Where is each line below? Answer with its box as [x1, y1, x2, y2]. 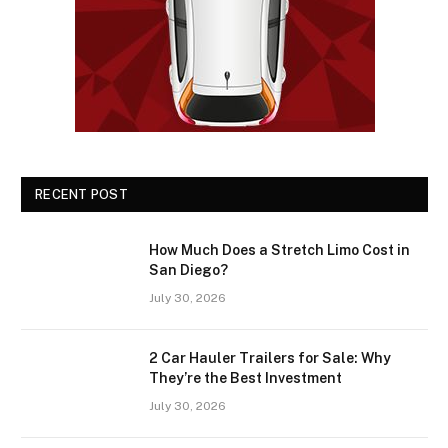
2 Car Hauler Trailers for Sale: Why [149, 350, 391, 366]
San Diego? [149, 262, 228, 278]
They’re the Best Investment [149, 370, 342, 386]
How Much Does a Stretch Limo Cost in [149, 242, 410, 258]
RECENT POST [35, 187, 128, 202]
